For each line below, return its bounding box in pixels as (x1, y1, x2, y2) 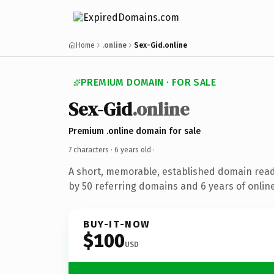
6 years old (114, 145, 151, 154)
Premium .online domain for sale (68, 125, 201, 136)
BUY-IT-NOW (83, 218, 150, 230)
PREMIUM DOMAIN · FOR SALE (81, 76, 216, 88)
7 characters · (68, 145, 114, 154)
